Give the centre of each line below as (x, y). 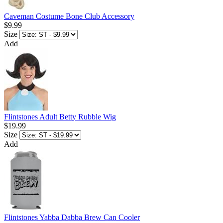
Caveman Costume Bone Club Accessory (69, 16)
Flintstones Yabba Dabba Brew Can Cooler (72, 218)
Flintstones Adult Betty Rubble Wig (60, 117)
